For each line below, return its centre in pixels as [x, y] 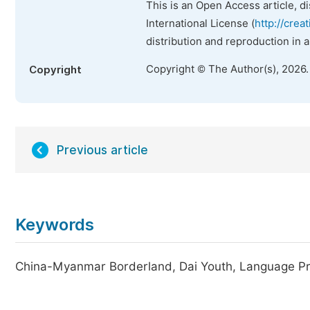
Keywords [55, 225]
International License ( [200, 24]
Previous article [102, 150]
